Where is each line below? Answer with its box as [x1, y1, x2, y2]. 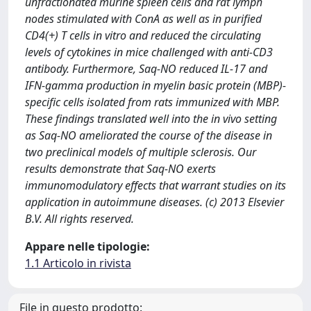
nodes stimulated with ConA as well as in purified [25, 11, 262, 26]
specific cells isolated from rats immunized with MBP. [25, 94, 280, 110]
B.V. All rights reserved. [25, 211, 134, 226]
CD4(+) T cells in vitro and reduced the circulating [25, 28, 261, 43]
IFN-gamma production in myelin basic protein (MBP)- [25, 78, 286, 93]
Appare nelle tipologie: [25, 239, 150, 254]
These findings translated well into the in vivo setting [25, 111, 277, 126]
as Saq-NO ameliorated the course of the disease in [25, 128, 272, 143]
